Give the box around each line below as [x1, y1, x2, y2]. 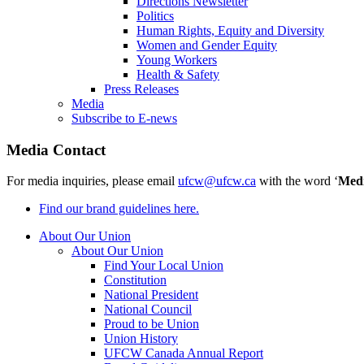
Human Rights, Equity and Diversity [136, 24, 324, 38]
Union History [104, 331, 178, 346]
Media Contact [6, 141, 106, 158]
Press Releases [104, 82, 179, 97]
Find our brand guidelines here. [39, 201, 199, 216]
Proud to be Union [104, 317, 199, 331]
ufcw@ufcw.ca [178, 174, 256, 188]
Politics [136, 9, 174, 24]
